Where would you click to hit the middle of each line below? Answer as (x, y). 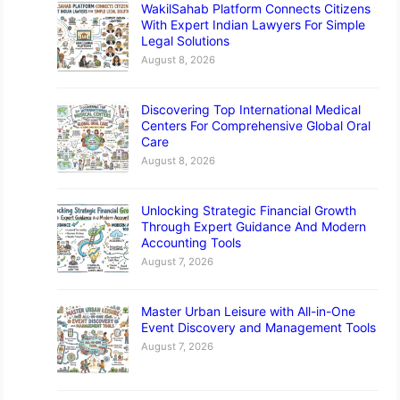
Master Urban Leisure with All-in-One (249, 312)
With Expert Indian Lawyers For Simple (254, 25)
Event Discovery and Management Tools (259, 328)
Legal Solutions (186, 41)
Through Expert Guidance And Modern (254, 227)
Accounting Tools (192, 243)
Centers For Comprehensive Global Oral (256, 126)
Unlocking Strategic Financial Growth (249, 211)
